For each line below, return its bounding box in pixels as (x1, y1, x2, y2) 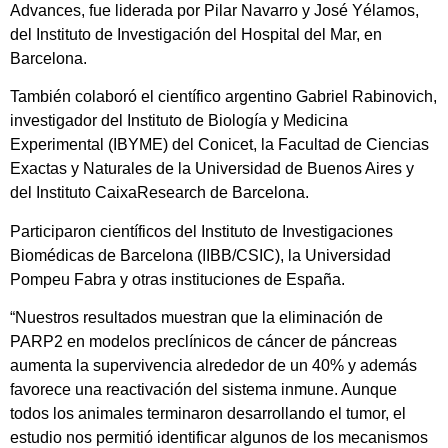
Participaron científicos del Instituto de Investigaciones (10, 222, 393, 240)
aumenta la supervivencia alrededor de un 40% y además (10, 357, 417, 375)
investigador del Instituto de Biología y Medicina (10, 112, 348, 130)
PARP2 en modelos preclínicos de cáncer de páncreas (10, 333, 397, 351)
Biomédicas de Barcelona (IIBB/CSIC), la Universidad (10, 246, 391, 264)
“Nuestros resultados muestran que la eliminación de (10, 309, 383, 327)
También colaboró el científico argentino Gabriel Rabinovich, (10, 88, 437, 106)
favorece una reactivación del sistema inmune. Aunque (10, 381, 397, 399)
